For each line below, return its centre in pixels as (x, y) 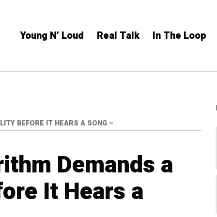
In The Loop (179, 36)
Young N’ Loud (52, 36)
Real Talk (118, 36)
